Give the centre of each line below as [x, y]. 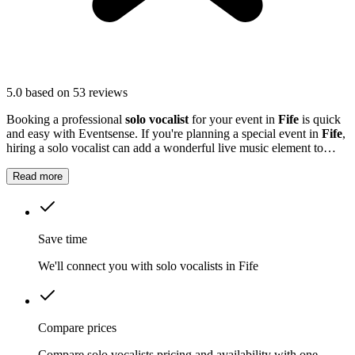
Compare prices [77, 328]
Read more [38, 177]
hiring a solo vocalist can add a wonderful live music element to [165, 148]
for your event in [233, 120]
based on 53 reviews [76, 93]
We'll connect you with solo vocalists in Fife [148, 266]
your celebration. [48, 162]
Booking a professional [66, 120]
